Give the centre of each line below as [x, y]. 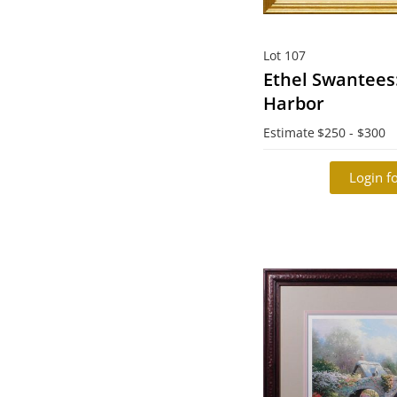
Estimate [289, 132]
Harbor [294, 103]
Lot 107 [284, 55]
